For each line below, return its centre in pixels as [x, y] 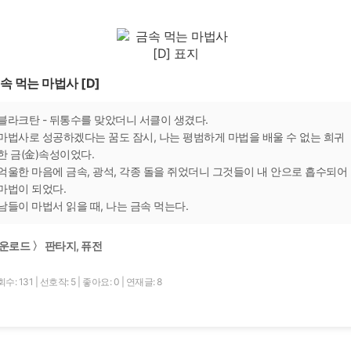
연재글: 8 [144, 281]
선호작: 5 [58, 281]
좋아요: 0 [102, 281]
